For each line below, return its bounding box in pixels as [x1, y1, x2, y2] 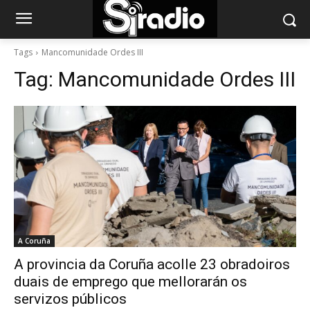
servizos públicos [14, 291, 127, 307]
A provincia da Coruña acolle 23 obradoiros [14, 256, 290, 273]
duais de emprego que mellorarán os [14, 273, 247, 290]
